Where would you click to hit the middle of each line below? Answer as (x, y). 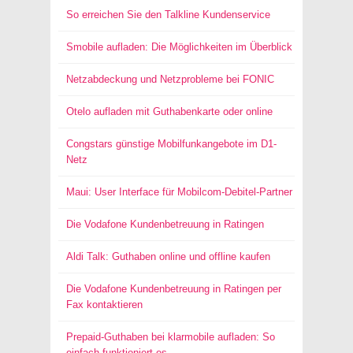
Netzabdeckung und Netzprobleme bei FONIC (170, 79)
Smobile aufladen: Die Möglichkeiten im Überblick (179, 47)
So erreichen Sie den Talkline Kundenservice (168, 15)
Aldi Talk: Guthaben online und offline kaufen (168, 256)
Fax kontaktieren (104, 305)
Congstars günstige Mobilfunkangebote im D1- (171, 144)
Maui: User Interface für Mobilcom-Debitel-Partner (179, 192)
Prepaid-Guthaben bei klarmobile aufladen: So (171, 337)
